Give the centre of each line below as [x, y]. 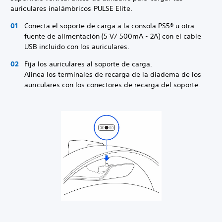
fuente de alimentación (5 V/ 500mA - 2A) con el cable [113, 36]
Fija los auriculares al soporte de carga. [88, 64]
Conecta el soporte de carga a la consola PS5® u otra [109, 26]
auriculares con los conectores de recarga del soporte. [113, 85]
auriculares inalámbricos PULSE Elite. [71, 9]
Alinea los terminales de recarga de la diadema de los [113, 75]
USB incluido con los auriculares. [77, 47]
